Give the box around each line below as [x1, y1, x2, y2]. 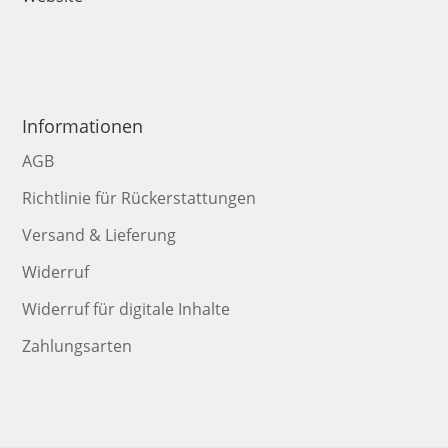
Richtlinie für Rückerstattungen [22, 187, 257, 210]
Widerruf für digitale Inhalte [22, 298, 231, 321]
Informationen [22, 114, 144, 139]
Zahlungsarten [22, 335, 133, 358]
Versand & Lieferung [22, 224, 177, 247]
